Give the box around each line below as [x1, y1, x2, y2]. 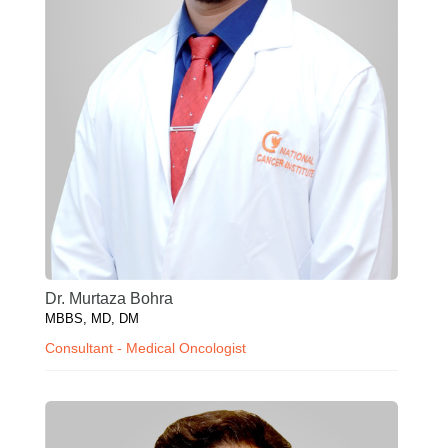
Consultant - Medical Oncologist [45, 339, 246, 356]
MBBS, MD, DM [45, 310, 139, 326]
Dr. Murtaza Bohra [45, 289, 173, 307]
